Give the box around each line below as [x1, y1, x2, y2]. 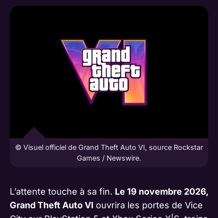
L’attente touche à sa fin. [10, 186, 115, 197]
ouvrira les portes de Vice [93, 200, 203, 210]
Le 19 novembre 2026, [115, 186, 208, 197]
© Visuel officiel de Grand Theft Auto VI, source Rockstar [15, 143, 203, 151]
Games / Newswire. [77, 153, 141, 162]
